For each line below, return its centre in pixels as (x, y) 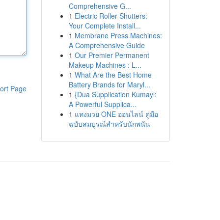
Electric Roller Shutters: (111, 16)
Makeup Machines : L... (105, 65)
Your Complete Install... (105, 26)
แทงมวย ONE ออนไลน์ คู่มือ (116, 114)
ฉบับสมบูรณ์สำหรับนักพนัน (109, 124)
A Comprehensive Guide (107, 45)
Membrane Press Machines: (118, 35)
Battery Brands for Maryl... (109, 84)
